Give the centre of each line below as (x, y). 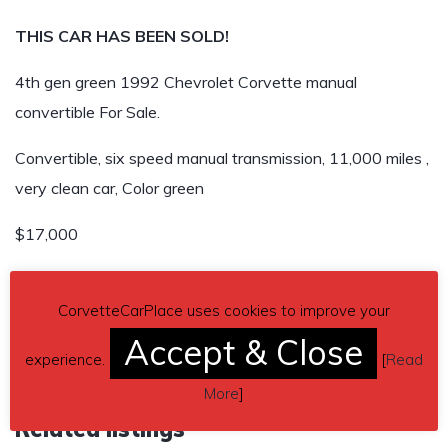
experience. (65, 359)
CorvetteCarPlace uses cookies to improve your (224, 310)
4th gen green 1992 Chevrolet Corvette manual (186, 82)
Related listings (100, 429)
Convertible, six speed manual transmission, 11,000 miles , (222, 158)
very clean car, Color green (109, 188)
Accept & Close (243, 352)
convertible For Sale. (87, 112)
